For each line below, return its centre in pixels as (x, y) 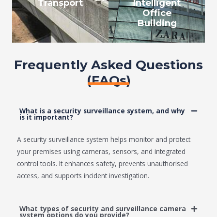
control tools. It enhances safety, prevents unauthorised (102, 164)
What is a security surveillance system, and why (102, 111)
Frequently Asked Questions (108, 65)
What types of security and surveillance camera (103, 209)
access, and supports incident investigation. (83, 176)
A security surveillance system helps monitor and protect (104, 139)
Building (157, 23)
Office (157, 13)
